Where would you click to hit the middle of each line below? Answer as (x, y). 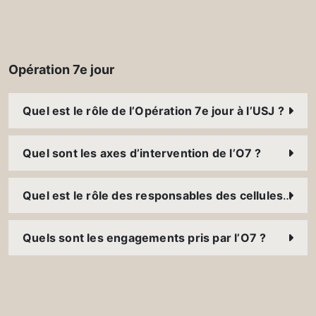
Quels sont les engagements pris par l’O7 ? (145, 238)
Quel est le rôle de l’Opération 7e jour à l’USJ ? (153, 111)
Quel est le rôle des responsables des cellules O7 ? (288, 196)
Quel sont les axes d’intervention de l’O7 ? (142, 153)
